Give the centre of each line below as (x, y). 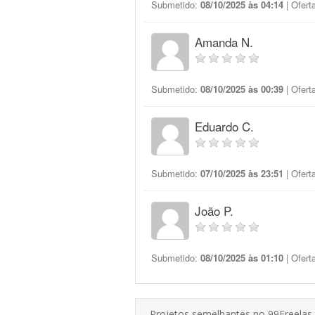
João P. (214, 211)
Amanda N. (224, 42)
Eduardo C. (224, 126)
